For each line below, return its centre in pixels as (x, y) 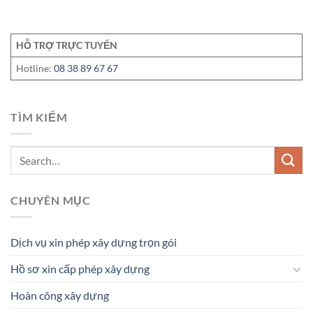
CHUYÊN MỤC (51, 200)
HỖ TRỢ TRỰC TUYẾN (67, 45)
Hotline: (35, 68)
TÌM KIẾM (39, 117)
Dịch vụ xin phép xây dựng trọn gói (94, 242)
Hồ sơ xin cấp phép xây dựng (80, 269)
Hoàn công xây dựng (60, 296)
